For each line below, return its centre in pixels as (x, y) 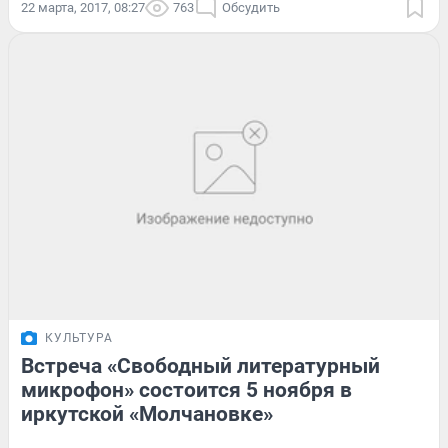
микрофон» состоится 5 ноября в (186, 390)
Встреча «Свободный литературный (200, 366)
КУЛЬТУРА (79, 338)
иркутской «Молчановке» (147, 414)
